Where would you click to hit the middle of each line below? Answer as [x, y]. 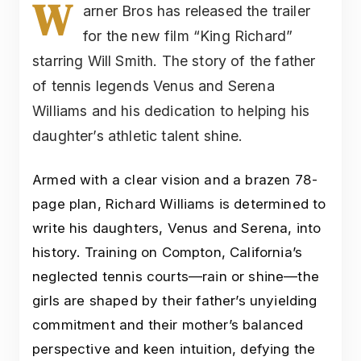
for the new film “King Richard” [188, 35]
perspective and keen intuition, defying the [174, 349]
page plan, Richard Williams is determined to [179, 203]
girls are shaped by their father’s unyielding [175, 300]
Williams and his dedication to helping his [171, 110]
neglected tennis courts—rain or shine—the [176, 276]
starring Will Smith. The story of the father [174, 60]
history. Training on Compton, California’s [168, 252]
